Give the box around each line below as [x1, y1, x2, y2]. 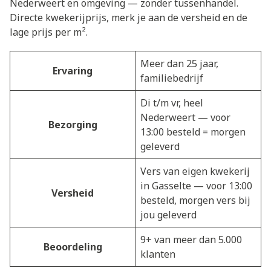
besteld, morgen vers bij [140, 193, 250, 207]
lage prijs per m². [10, 25, 88, 39]
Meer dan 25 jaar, [140, 56, 218, 70]
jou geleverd [140, 207, 197, 221]
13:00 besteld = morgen [140, 125, 246, 139]
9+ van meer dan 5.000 [140, 232, 242, 246]
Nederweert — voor [140, 110, 230, 124]
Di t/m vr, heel [140, 96, 203, 109]
